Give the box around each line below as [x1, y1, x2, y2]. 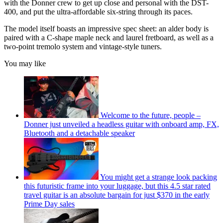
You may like [4, 59, 46, 68]
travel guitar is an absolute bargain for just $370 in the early [24, 190, 210, 199]
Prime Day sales [24, 199, 75, 208]
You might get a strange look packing [100, 172, 217, 181]
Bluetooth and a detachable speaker [24, 128, 135, 137]
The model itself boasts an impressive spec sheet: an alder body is [4, 24, 209, 33]
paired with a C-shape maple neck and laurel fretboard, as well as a [4, 33, 214, 42]
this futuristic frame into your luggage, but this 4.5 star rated [24, 181, 211, 190]
